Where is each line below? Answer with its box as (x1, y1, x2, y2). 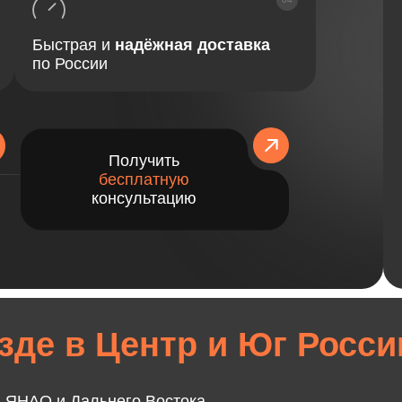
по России (31, 55, 108, 73)
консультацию (91, 189, 197, 207)
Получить (108, 152, 179, 170)
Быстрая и (31, 36, 115, 54)
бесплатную (98, 170, 189, 188)
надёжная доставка (114, 36, 270, 54)
